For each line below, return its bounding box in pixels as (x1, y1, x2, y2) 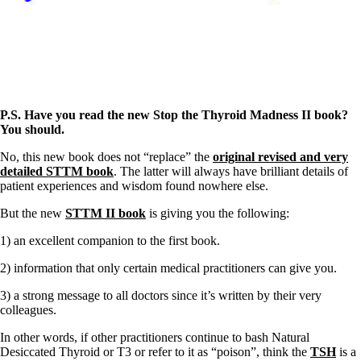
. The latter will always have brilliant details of (114, 164, 348, 179)
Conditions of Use (32, 140, 125, 154)
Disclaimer (32, 126, 87, 139)
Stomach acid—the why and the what (32, 68, 223, 81)
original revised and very (213, 150, 348, 164)
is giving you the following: (146, 206, 289, 221)
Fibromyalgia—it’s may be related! (32, 53, 209, 67)
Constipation (32, 10, 97, 23)
